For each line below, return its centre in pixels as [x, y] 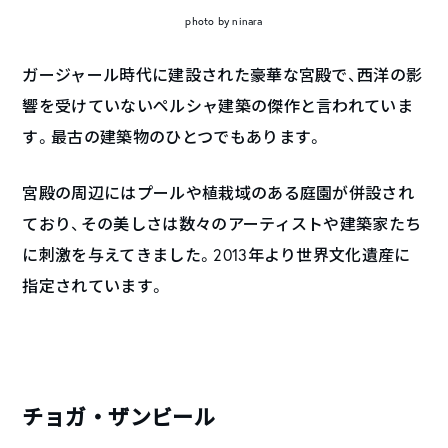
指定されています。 [94, 286]
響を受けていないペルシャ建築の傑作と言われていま [218, 106]
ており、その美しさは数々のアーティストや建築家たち [222, 224]
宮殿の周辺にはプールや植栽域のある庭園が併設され [218, 193]
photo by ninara [224, 21]
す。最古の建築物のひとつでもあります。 [173, 137]
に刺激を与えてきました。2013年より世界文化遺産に [216, 255]
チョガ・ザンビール [119, 417]
